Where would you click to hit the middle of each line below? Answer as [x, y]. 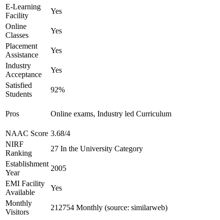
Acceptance [24, 74]
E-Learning [23, 7]
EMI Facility [25, 183]
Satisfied [19, 85]
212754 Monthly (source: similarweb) [109, 207]
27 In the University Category [97, 149]
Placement [21, 46]
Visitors [17, 212]
